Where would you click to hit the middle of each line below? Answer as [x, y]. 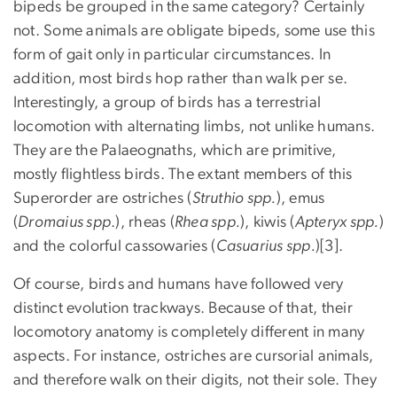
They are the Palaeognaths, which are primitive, [175, 150]
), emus [300, 198]
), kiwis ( [268, 222]
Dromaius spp [65, 222]
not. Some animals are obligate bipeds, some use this [194, 31]
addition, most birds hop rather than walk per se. [181, 78]
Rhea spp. [208, 222]
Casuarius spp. [265, 246]
